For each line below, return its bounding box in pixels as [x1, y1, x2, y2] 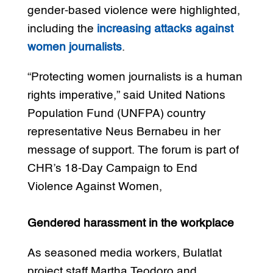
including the [27, 23, 97, 35]
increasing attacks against [96, 23, 233, 35]
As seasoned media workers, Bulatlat [27, 247, 222, 259]
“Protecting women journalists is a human [27, 71, 243, 83]
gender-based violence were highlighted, [27, 4, 240, 16]
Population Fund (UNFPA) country [27, 107, 206, 119]
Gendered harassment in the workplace [27, 217, 234, 229]
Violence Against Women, [27, 180, 162, 193]
